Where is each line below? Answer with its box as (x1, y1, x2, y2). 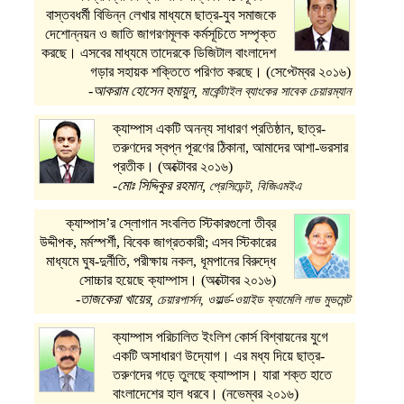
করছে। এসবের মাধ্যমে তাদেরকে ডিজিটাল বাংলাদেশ (41, 45, 276, 61)
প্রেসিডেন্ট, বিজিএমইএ (209, 179, 302, 194)
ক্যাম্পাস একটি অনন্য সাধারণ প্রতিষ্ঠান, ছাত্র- (113, 121, 326, 137)
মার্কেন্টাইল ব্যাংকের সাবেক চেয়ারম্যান (200, 85, 351, 99)
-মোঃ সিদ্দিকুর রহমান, (113, 178, 210, 194)
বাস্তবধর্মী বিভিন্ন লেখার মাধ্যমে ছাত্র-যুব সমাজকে (45, 7, 276, 23)
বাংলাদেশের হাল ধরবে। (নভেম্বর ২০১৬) (113, 386, 299, 402)
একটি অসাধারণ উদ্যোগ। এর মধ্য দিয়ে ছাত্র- (113, 348, 326, 364)
